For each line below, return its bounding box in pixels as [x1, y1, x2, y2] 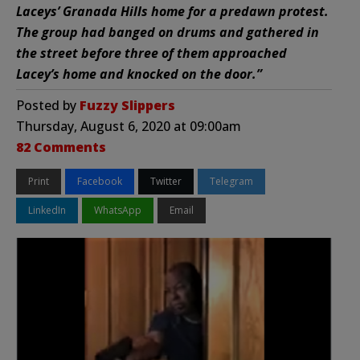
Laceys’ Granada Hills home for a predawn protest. [16, 2, 329, 20]
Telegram [210, 174, 253, 188]
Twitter [150, 174, 182, 188]
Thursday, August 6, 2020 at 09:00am [16, 117, 241, 135]
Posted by [16, 96, 80, 114]
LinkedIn [28, 202, 66, 217]
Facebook [77, 174, 122, 188]
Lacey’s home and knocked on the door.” [16, 64, 262, 83]
